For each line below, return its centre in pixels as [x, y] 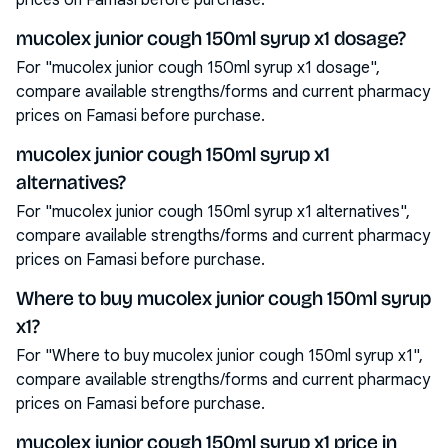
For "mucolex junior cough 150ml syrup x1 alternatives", [213, 212]
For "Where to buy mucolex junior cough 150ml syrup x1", [219, 356]
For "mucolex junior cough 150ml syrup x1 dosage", [198, 68]
